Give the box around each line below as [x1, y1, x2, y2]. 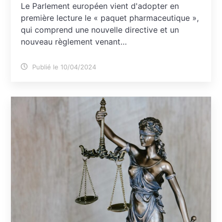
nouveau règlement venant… [21, 36, 127, 47]
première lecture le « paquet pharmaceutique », [21, 12, 199, 23]
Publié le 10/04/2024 [30, 62, 97, 71]
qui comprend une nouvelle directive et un [21, 24, 179, 35]
